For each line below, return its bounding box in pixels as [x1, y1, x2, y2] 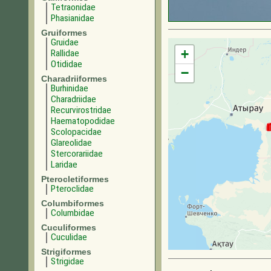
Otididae [51, 59, 82, 70]
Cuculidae [51, 232, 87, 243]
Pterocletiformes [41, 174, 109, 184]
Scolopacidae [51, 126, 102, 137]
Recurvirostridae [51, 105, 111, 116]
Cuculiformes [41, 223, 96, 232]
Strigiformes [41, 247, 91, 256]
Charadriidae [51, 94, 96, 105]
